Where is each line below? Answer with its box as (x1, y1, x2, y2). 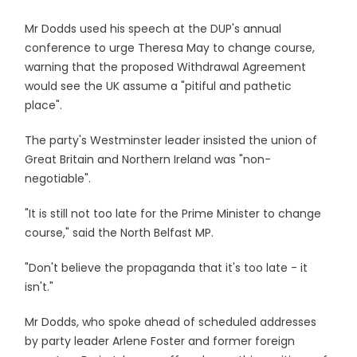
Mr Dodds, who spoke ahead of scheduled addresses (25, 314, 317, 330)
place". (25, 97, 63, 113)
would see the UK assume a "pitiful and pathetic (25, 78, 292, 94)
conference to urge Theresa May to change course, (25, 40, 316, 56)
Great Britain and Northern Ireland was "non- (25, 151, 272, 167)
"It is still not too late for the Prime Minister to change (25, 206, 322, 222)
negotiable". (25, 171, 92, 186)
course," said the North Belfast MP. (25, 225, 214, 241)
